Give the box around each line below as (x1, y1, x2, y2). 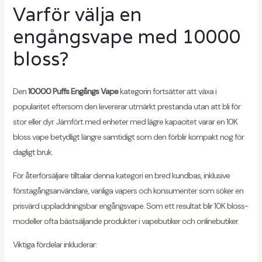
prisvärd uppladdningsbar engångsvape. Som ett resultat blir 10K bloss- (12, 200, 249, 211)
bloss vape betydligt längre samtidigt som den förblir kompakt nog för (12, 131, 244, 142)
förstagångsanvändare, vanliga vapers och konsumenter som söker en (12, 185, 243, 196)
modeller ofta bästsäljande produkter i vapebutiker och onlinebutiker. (12, 215, 239, 226)
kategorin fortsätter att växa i (118, 85, 216, 96)
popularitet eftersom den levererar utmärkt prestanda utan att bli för (12, 101, 240, 112)
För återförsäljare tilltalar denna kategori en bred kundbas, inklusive (12, 170, 230, 181)
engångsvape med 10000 (12, 25, 241, 49)
